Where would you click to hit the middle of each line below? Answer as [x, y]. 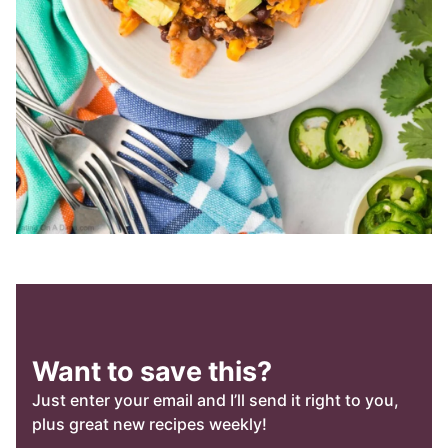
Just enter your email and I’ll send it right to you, [215, 400]
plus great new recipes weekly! [149, 424]
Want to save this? [152, 372]
